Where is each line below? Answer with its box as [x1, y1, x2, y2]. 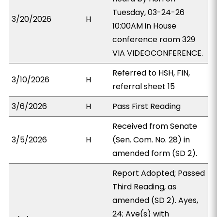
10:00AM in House [112, 20, 177, 31]
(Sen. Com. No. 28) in [112, 134, 190, 145]
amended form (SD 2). [112, 148, 198, 159]
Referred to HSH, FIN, [112, 67, 190, 78]
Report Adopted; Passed [112, 168, 205, 179]
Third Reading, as [112, 181, 177, 192]
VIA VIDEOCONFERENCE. [112, 47, 203, 59]
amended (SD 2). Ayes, [112, 195, 199, 206]
